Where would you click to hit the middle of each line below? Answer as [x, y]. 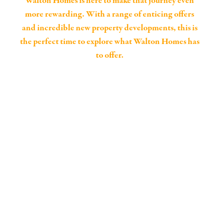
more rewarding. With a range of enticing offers [109, 14]
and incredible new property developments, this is [109, 28]
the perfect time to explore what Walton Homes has [109, 42]
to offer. [109, 55]
